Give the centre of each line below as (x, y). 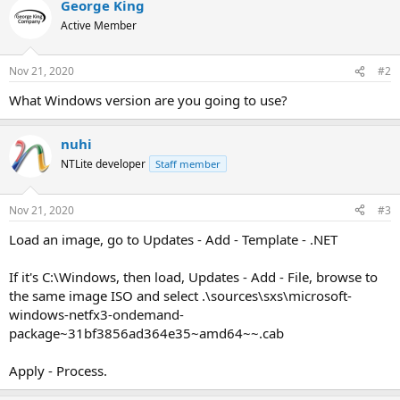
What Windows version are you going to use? (148, 100)
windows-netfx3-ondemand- (96, 314)
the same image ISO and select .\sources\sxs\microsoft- (180, 295)
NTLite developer (103, 164)
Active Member (99, 25)
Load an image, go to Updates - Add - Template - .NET (173, 239)
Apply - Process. (58, 370)
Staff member (188, 164)
